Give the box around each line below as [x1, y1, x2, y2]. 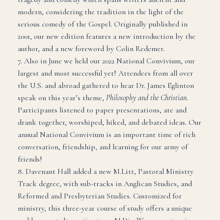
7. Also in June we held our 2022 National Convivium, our [17, 56, 195, 66]
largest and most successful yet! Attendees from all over [17, 68, 193, 79]
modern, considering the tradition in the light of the [17, 7, 184, 17]
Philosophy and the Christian [106, 93, 187, 103]
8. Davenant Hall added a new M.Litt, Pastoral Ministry [17, 166, 193, 177]
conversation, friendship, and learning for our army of [17, 142, 188, 152]
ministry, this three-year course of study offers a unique [17, 203, 192, 214]
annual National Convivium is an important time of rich [17, 130, 195, 140]
